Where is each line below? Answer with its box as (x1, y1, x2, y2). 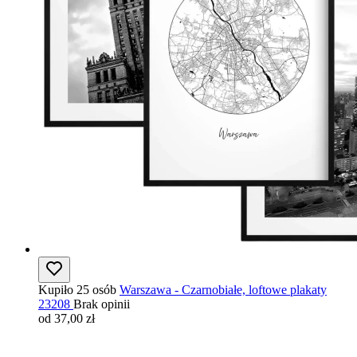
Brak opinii (73, 296, 130, 311)
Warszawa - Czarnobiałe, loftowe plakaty (120, 282, 327, 296)
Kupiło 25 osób (38, 282, 116, 296)
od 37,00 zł (38, 311, 95, 325)
